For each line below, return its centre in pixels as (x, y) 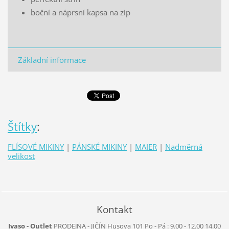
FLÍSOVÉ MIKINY (36, 146)
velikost (21, 156)
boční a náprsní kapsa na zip (80, 12)
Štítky (22, 127)
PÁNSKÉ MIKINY (99, 146)
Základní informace (52, 60)
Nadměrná (184, 146)
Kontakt (114, 209)
